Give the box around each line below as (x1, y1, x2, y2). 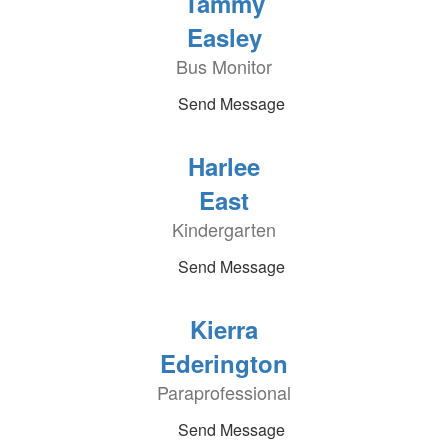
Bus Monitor (176, 53, 272, 79)
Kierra (190, 312, 258, 346)
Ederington (160, 346, 288, 380)
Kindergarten (172, 216, 276, 242)
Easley (186, 20, 262, 54)
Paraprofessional (157, 379, 291, 405)
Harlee (188, 149, 260, 183)
